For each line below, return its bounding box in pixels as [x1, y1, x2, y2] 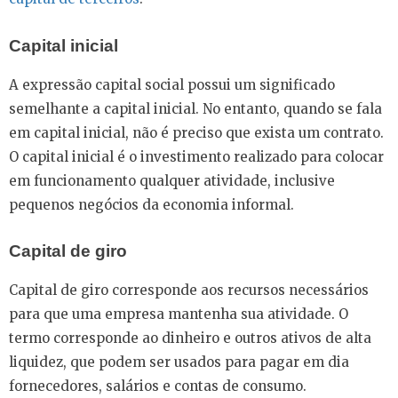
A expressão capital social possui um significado [9, 76, 335, 93]
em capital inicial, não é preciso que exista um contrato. [9, 123, 384, 141]
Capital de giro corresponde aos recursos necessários [9, 282, 369, 298]
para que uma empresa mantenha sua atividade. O [9, 306, 348, 322]
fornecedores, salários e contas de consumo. [9, 378, 306, 394]
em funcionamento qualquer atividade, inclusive [9, 171, 335, 189]
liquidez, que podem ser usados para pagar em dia [9, 354, 349, 370]
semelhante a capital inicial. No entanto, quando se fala [9, 99, 382, 117]
